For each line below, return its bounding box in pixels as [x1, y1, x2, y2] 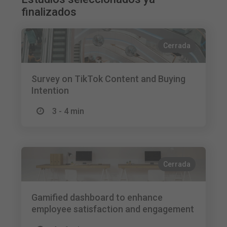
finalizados [21, 6, 77, 18]
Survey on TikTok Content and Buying [31, 73, 186, 84]
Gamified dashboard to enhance [31, 192, 163, 203]
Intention [31, 85, 69, 96]
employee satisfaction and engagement [31, 204, 195, 214]
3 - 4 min [52, 106, 85, 116]
